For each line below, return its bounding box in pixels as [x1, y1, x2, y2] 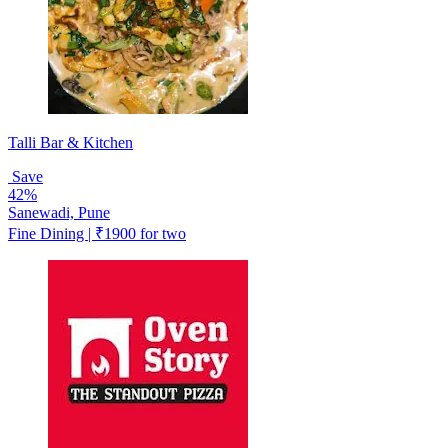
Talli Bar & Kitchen [8, 133, 133, 151]
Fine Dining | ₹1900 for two [8, 224, 186, 242]
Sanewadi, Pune [8, 203, 110, 221]
